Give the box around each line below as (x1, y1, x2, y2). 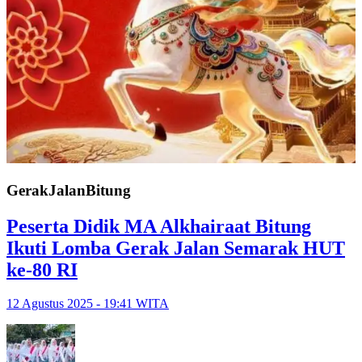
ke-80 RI (6, 259, 78, 280)
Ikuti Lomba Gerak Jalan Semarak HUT (6, 237, 345, 259)
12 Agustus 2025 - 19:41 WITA (6, 297, 169, 311)
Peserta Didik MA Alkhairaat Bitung (6, 215, 311, 237)
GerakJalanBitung (6, 181, 131, 199)
